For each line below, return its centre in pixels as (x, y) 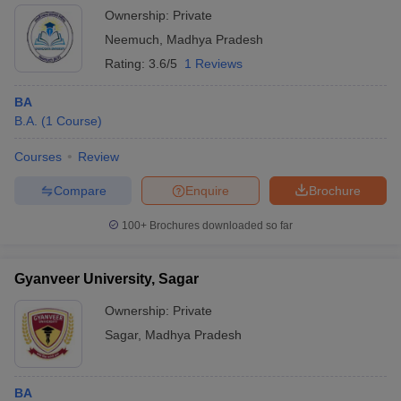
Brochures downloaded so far (220, 226)
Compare (80, 190)
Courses (38, 157)
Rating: (127, 64)
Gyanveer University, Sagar (107, 279)
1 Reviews (213, 64)
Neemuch (132, 39)
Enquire (207, 190)
